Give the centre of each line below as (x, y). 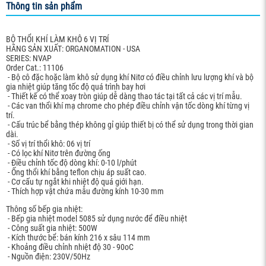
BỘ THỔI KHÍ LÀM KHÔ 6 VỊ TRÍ (58, 39)
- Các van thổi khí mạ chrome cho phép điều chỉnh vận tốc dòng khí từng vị (128, 106)
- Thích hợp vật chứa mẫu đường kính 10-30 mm (85, 191)
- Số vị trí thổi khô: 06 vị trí (48, 144)
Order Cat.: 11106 (35, 68)
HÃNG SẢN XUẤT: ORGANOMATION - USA (73, 49)
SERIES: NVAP (29, 58)
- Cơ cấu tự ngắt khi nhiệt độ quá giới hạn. (75, 182)
